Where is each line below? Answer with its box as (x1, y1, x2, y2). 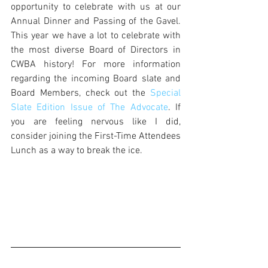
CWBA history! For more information (11, 59, 181, 71)
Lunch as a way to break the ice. (11, 145, 145, 157)
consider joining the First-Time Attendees (11, 130, 181, 142)
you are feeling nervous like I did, (11, 116, 181, 128)
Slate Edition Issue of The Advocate (11, 102, 168, 114)
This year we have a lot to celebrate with (11, 30, 181, 42)
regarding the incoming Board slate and (11, 73, 181, 85)
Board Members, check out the (11, 87, 150, 99)
